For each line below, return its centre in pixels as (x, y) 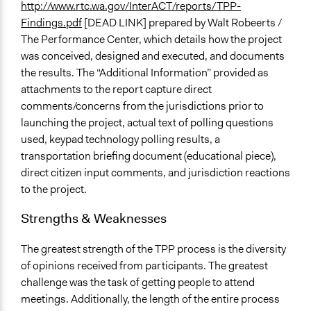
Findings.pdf (51, 23)
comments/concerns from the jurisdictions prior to (142, 106)
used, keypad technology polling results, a (120, 140)
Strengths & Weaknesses (94, 218)
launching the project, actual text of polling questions (147, 123)
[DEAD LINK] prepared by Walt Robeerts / (182, 23)
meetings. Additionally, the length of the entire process (150, 299)
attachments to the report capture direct (116, 90)
